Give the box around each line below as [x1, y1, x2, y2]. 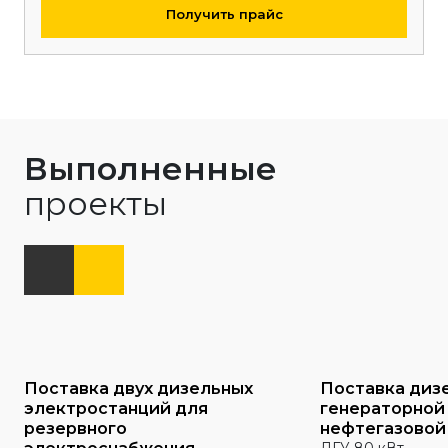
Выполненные [24, 149, 277, 188]
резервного [24, 419, 127, 438]
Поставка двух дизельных [24, 379, 253, 398]
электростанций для [24, 399, 208, 418]
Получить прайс [165, 5, 283, 22]
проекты [24, 184, 167, 223]
